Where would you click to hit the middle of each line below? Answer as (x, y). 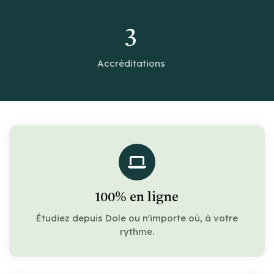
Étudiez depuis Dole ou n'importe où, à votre (137, 218)
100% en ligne (137, 197)
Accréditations (131, 63)
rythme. (137, 231)
